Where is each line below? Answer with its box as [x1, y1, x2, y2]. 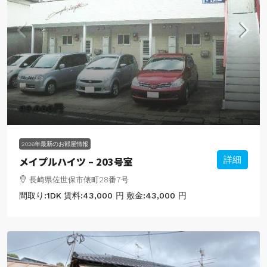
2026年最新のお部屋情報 [21, 140, 88, 147]
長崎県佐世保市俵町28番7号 [29, 175, 129, 184]
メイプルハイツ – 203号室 [19, 154, 133, 169]
